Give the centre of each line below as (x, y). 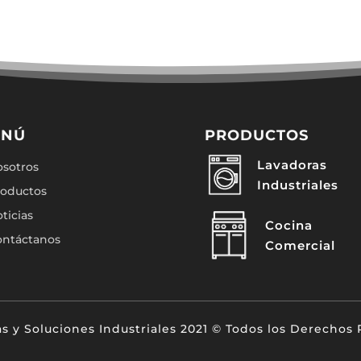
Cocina (288, 225)
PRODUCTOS (256, 135)
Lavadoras (292, 164)
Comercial (300, 245)
